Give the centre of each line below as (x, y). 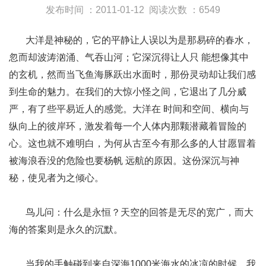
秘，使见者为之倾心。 (56, 178)
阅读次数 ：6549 (185, 10)
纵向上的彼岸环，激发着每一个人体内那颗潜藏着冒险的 (128, 126)
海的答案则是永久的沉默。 (66, 230)
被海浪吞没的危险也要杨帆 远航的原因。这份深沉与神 (124, 161)
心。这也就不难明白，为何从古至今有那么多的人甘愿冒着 (132, 144)
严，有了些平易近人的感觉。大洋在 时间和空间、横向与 (129, 109)
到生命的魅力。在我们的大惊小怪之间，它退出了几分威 (128, 92)
